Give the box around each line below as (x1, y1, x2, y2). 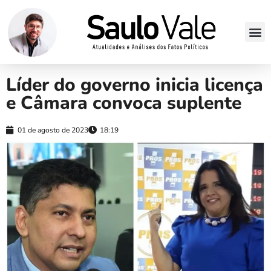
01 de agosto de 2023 (18, 125, 88, 135)
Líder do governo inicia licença (6, 72, 263, 97)
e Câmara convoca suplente (6, 90, 241, 116)
